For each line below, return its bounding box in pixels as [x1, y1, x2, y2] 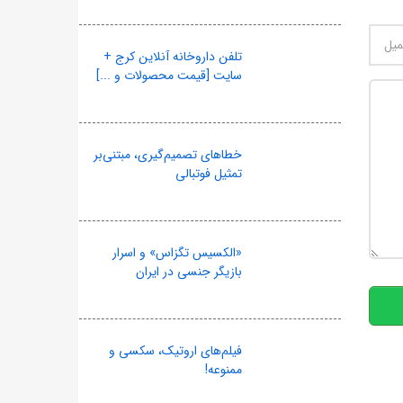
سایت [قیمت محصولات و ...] [95, 66, 242, 85]
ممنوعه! [204, 360, 242, 380]
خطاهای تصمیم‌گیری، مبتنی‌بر [93, 145, 242, 165]
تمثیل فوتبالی [175, 164, 242, 184]
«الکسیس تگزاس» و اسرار [112, 243, 242, 263]
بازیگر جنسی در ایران [135, 262, 242, 282]
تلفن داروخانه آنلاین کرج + [103, 47, 242, 67]
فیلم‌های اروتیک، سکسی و [108, 341, 242, 361]
